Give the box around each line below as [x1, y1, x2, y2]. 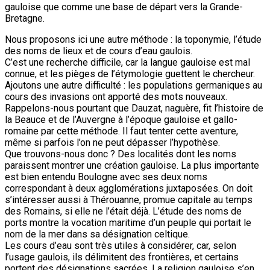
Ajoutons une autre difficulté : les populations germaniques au [5, 79, 262, 91]
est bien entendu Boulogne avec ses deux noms [5, 171, 207, 183]
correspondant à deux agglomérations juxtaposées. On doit [5, 182, 253, 194]
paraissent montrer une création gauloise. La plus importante [5, 159, 259, 171]
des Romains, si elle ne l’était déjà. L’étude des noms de [5, 205, 242, 217]
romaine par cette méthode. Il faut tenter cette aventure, [5, 125, 238, 137]
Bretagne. [5, 12, 45, 24]
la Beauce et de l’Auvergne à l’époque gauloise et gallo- [5, 113, 237, 125]
